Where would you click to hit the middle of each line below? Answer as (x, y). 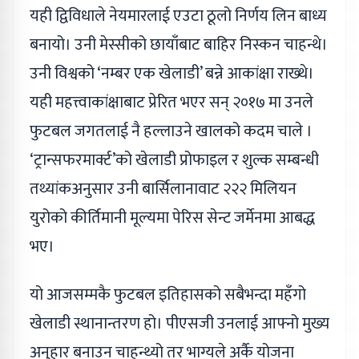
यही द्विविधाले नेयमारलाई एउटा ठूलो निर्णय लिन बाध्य (178, 16)
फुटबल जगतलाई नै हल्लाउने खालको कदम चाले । (171, 132)
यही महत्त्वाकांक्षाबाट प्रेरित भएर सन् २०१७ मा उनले (171, 103)
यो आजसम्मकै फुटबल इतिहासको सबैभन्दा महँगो (168, 295)
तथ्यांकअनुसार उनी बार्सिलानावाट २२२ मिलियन (163, 190)
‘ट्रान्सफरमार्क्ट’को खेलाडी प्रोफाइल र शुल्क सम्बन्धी (174, 161)
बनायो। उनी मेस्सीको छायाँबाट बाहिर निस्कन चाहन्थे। (179, 45)
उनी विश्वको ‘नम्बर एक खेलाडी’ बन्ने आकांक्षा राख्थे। (172, 74)
